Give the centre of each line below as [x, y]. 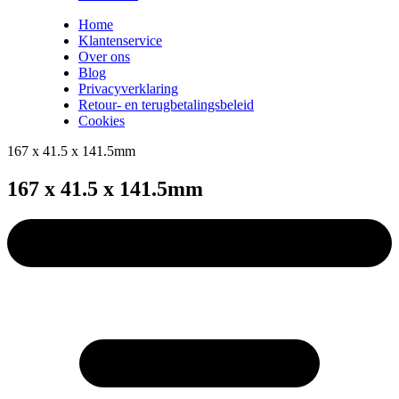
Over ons [104, 56]
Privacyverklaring [128, 88]
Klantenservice [120, 40]
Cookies [102, 120]
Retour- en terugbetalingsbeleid [166, 104]
